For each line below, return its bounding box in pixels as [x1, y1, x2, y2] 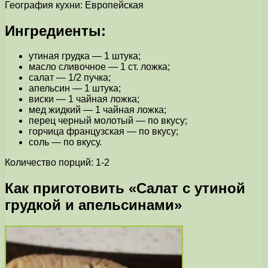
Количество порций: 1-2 [5, 157, 109, 168]
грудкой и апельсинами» [5, 197, 182, 214]
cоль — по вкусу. [29, 137, 102, 148]
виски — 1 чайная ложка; [29, 94, 139, 105]
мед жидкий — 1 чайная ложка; [29, 105, 166, 115]
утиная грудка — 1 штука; [29, 51, 141, 62]
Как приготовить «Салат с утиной [5, 180, 245, 197]
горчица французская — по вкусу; [29, 126, 178, 137]
